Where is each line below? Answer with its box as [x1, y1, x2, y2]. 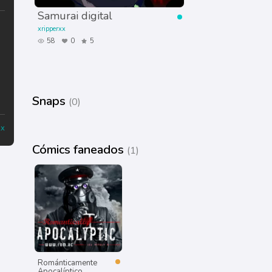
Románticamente [38, 257, 98, 268]
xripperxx [38, 24, 66, 33]
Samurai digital [38, 8, 113, 23]
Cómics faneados [32, 141, 127, 158]
